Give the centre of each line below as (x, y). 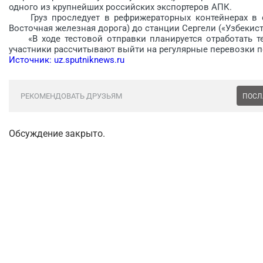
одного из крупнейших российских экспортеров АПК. (120, 7)
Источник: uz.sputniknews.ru (67, 60)
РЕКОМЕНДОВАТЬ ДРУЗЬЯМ (71, 96)
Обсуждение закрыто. (57, 133)
